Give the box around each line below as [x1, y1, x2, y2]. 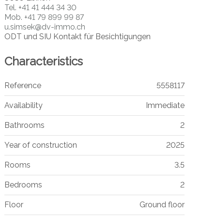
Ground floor [139, 200, 185, 209]
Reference [4, 80, 41, 90]
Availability [4, 100, 43, 110]
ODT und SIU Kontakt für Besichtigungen [4, 31, 151, 41]
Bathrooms [4, 120, 45, 130]
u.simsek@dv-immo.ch [4, 22, 85, 31]
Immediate [145, 100, 185, 110]
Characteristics [4, 54, 83, 68]
